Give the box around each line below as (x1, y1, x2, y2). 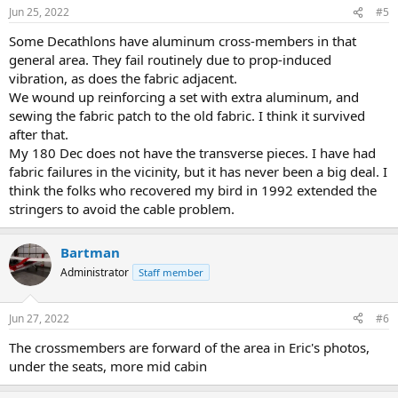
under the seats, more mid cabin (9, 356, 207, 375)
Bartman (60, 243, 120, 261)
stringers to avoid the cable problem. (9, 200, 235, 218)
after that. (9, 125, 68, 143)
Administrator (60, 265, 129, 280)
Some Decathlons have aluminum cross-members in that (9, 32, 356, 50)
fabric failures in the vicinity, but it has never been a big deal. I (9, 163, 387, 180)
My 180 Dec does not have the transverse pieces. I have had (9, 144, 376, 162)
